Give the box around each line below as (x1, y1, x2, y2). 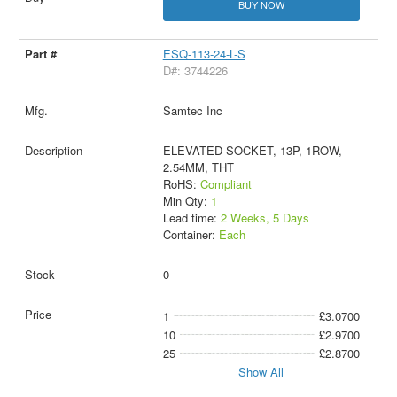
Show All (238, 362, 284, 380)
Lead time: (162, 208, 221, 226)
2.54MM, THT (162, 158, 234, 175)
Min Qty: (162, 191, 211, 209)
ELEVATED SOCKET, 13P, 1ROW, (162, 141, 342, 159)
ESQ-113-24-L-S (162, 44, 245, 62)
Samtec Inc (162, 101, 222, 119)
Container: (162, 225, 219, 243)
